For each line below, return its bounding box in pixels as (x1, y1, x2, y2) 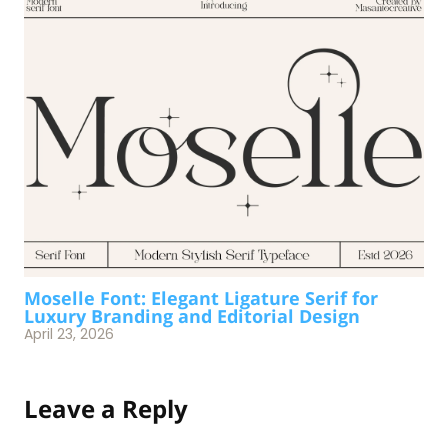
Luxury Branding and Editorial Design (24, 303, 360, 328)
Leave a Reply (24, 391, 188, 425)
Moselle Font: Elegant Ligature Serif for (24, 285, 378, 310)
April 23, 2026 (24, 323, 114, 344)
